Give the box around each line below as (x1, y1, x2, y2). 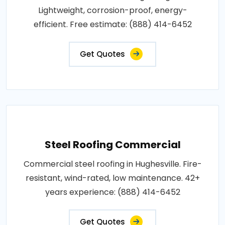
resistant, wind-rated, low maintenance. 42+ (25, 172, 200, 184)
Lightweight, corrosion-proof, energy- (38, 4, 187, 16)
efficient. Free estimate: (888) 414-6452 (33, 18, 192, 30)
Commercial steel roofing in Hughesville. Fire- (23, 158, 202, 170)
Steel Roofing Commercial (44, 137, 181, 152)
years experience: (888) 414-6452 (45, 186, 180, 198)
